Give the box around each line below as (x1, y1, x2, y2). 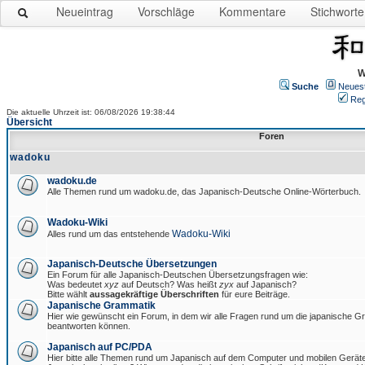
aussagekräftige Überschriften (90, 289, 219, 299)
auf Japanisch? (234, 279, 297, 289)
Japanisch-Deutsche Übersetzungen (47, 258, 217, 270)
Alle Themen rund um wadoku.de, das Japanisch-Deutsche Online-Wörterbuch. (47, 187, 361, 196)
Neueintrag (56, 3, 113, 20)
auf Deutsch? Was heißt (119, 279, 219, 289)
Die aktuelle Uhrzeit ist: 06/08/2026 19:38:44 (7, 108, 175, 117)
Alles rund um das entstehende (47, 229, 172, 239)
